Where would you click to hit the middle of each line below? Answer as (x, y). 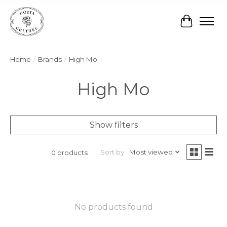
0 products (69, 152)
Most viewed (151, 152)
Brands (50, 59)
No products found (113, 207)
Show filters (113, 125)
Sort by (112, 152)
